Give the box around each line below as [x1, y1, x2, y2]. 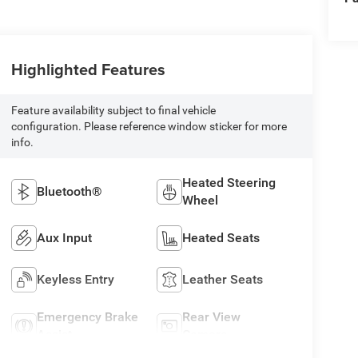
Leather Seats [182, 272, 264, 288]
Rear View [182, 309, 241, 325]
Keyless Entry [36, 272, 114, 288]
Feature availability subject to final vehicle [10, 104, 216, 117]
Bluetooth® [36, 184, 102, 200]
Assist [36, 327, 72, 343]
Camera [182, 327, 229, 343]
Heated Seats [182, 230, 261, 246]
